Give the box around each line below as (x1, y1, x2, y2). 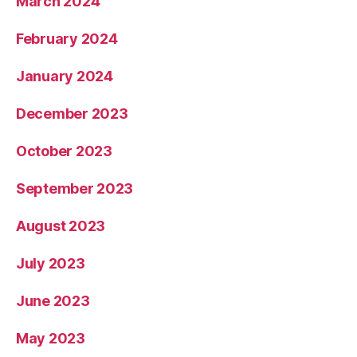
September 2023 (16, 180, 134, 198)
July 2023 (16, 255, 85, 273)
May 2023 (16, 330, 85, 347)
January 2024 (16, 68, 113, 85)
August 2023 (16, 218, 106, 235)
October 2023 (16, 143, 112, 160)
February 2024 (16, 30, 118, 48)
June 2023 (16, 292, 90, 310)
